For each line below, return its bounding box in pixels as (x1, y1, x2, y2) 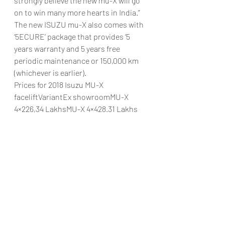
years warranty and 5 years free (14, 43, 122, 53)
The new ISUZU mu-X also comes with (14, 19, 145, 29)
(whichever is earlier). (14, 67, 86, 77)
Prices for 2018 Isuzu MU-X (14, 79, 105, 89)
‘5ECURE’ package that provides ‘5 (14, 31, 132, 41)
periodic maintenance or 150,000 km (14, 55, 140, 65)
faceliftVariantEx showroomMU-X (14, 91, 130, 101)
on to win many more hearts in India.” (14, 7, 140, 17)
